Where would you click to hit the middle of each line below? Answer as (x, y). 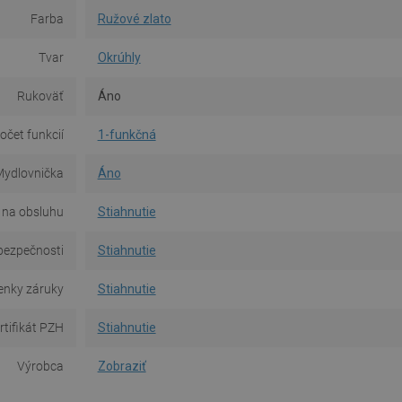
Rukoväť (40, 96)
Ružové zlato (134, 19)
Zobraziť (122, 367)
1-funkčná (127, 135)
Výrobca (40, 367)
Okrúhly (119, 58)
